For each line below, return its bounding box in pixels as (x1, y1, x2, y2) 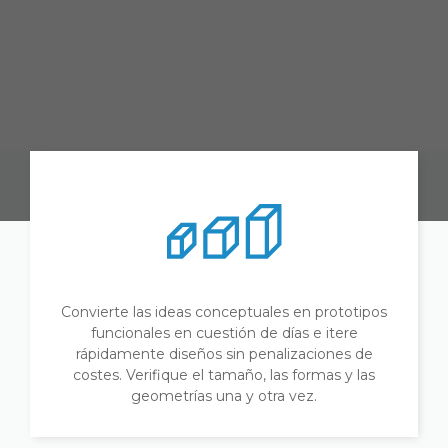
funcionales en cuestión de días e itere (90, 324, 358, 342)
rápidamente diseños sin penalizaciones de (75, 345, 373, 363)
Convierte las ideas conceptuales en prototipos (61, 303, 387, 321)
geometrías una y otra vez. (131, 387, 317, 405)
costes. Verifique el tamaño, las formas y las (73, 366, 375, 384)
